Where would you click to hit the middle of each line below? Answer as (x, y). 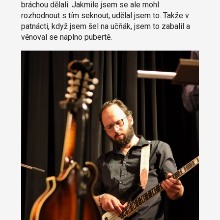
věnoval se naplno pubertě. (66, 37)
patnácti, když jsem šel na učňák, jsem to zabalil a (105, 27)
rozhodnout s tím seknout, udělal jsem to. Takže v (105, 16)
